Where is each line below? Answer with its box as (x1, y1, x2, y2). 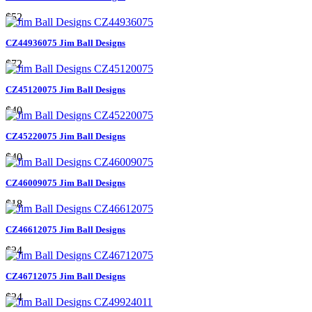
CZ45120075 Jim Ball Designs (6, 84, 125, 95)
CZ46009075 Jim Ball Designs (6, 177, 125, 188)
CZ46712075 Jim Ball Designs (6, 270, 125, 281)
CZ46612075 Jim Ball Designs (6, 224, 125, 235)
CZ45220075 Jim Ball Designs (6, 130, 125, 141)
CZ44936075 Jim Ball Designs (6, 37, 125, 48)
